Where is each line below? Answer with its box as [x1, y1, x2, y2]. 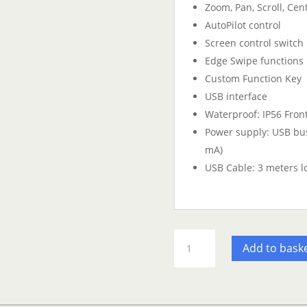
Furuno [173, 230, 206, 244]
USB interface [204, 89, 267, 103]
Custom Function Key [204, 71, 302, 85]
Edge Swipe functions [204, 53, 304, 67]
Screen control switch [204, 36, 304, 49]
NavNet [173, 262, 208, 275]
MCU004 [173, 246, 212, 260]
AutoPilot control [204, 18, 281, 32]
